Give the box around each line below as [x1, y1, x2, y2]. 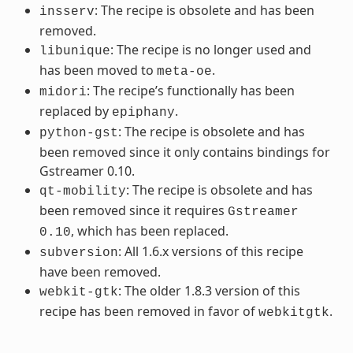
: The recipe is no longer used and [110, 40, 311, 58]
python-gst [39, 125, 118, 140]
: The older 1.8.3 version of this [117, 281, 300, 299]
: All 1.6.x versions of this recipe [117, 242, 303, 260]
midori [39, 84, 87, 99]
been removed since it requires [39, 201, 228, 219]
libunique [39, 43, 110, 58]
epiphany [111, 105, 175, 120]
